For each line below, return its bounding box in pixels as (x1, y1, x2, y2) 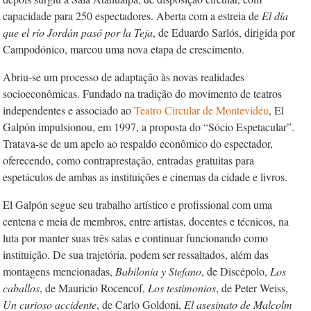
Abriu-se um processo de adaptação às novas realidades (3, 69, 244, 84)
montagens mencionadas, (3, 264, 115, 278)
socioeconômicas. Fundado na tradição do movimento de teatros (3, 86, 282, 101)
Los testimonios (148, 280, 216, 295)
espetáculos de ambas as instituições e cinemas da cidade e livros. (3, 169, 287, 184)
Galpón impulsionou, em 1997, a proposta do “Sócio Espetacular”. (3, 119, 294, 134)
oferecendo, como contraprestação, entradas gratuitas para (3, 153, 254, 167)
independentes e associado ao (3, 103, 134, 117)
